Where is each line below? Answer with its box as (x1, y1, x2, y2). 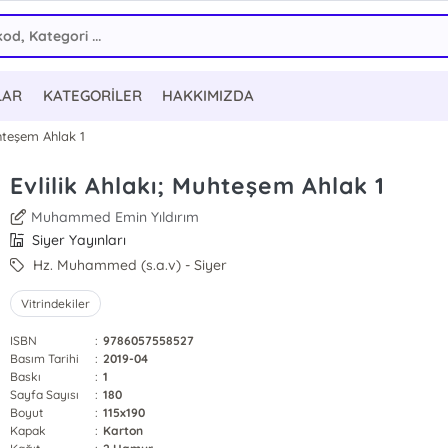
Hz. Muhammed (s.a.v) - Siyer (29, 256, 228, 274)
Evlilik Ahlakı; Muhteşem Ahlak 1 (9, 171, 385, 200)
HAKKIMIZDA (161, 86, 254, 105)
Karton (103, 423, 144, 438)
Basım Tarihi (9, 351, 80, 366)
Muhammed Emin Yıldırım (31, 208, 200, 226)
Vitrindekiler (20, 296, 91, 311)
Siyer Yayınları (28, 231, 127, 249)
